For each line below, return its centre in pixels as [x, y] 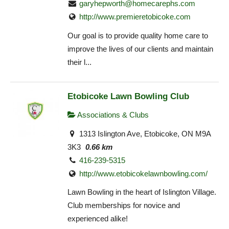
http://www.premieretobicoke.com [135, 17]
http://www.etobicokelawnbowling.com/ [144, 173]
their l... [79, 62]
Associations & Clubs [112, 115]
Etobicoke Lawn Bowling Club [128, 96]
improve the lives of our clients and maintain [140, 49]
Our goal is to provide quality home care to [138, 35]
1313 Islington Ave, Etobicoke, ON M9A [144, 133]
